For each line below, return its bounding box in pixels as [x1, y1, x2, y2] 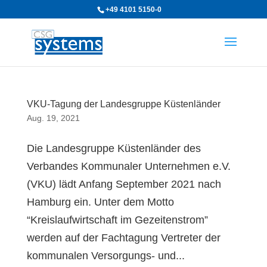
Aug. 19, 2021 [26, 113, 80, 123]
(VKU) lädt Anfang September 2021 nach [26, 178, 221, 190]
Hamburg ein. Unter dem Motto [26, 196, 174, 208]
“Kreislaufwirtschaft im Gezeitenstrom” [26, 214, 208, 226]
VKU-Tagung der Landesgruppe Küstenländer [26, 99, 221, 109]
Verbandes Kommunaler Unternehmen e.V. [26, 160, 231, 172]
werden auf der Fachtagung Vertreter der [26, 232, 221, 244]
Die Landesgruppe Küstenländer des [26, 142, 201, 154]
